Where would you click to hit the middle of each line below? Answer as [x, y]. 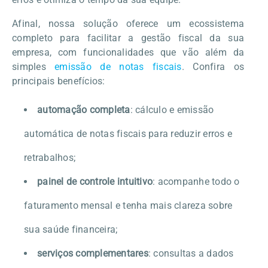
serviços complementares [93, 253]
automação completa [84, 109]
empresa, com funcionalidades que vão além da [128, 52]
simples [33, 66]
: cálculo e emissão [172, 109]
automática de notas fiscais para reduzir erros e [128, 133]
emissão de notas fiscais [118, 66]
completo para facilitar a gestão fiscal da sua [128, 38]
